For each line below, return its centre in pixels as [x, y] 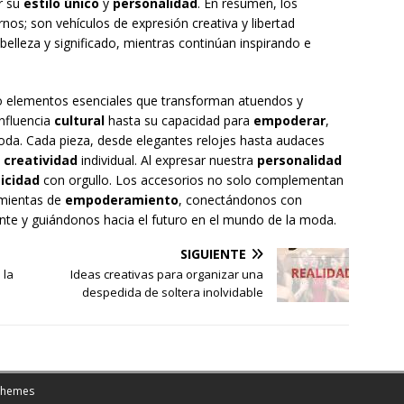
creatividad [41, 161]
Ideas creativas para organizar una [167, 275]
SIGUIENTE [214, 254]
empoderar [289, 121]
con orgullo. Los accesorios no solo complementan [192, 180]
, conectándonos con [240, 200]
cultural [79, 121]
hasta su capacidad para [179, 121]
